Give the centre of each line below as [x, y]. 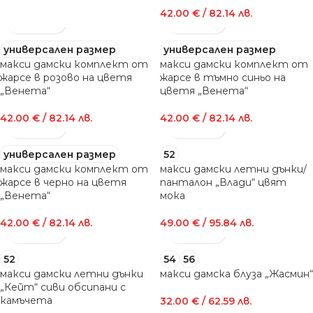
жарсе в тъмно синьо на [223, 78]
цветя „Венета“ [204, 91]
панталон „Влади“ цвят [223, 182]
